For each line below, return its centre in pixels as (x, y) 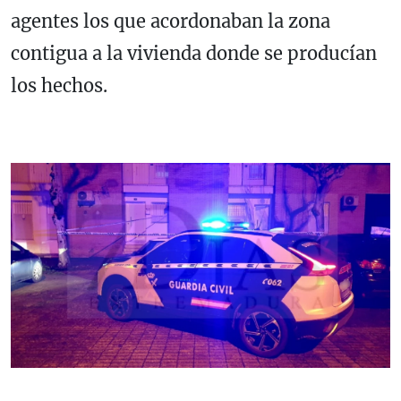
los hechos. (61, 86)
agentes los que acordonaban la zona (171, 21)
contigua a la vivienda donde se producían (194, 54)
